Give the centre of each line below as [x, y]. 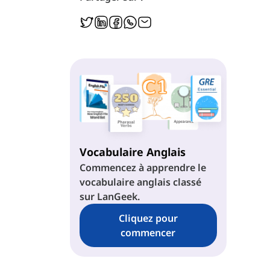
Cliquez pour [148, 218]
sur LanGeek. [109, 196]
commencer [148, 232]
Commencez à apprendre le [143, 167]
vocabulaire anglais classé [140, 182]
